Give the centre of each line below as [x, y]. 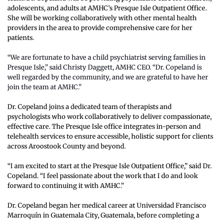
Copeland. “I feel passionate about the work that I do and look [103, 176]
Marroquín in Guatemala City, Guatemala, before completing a [103, 216]
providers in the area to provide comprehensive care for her [100, 28]
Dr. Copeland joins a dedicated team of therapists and [90, 107]
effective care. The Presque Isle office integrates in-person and [104, 127]
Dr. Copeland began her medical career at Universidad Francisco [107, 206]
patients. [21, 38]
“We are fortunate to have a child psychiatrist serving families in [107, 58]
